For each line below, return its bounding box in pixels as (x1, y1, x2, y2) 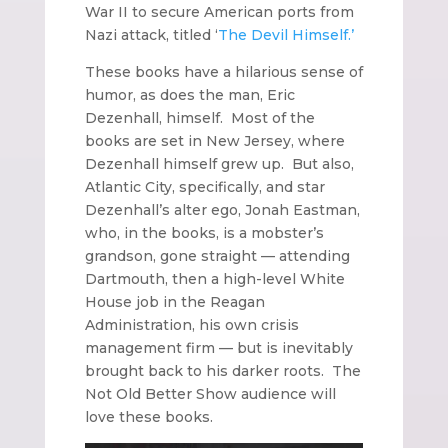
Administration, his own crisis (84, 315, 299, 334)
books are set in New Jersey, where (84, 131, 345, 150)
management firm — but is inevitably (84, 338, 353, 357)
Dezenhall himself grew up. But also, (84, 154, 354, 173)
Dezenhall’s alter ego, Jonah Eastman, (84, 200, 360, 219)
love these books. (84, 407, 213, 426)
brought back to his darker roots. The (84, 361, 361, 380)
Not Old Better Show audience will (84, 384, 336, 403)
